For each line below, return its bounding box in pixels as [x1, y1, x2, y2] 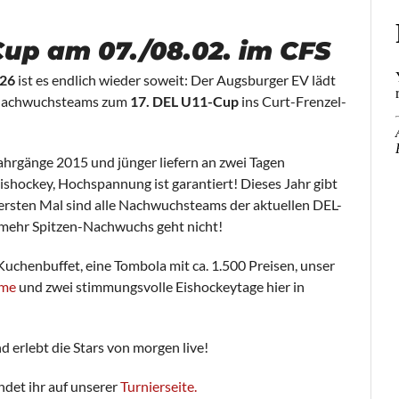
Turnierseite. [120, 377, 197, 395]
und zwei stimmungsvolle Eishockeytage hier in [16, 277, 305, 295]
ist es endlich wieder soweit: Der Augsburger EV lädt [15, 70, 336, 88]
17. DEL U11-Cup [130, 92, 239, 110]
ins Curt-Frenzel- [239, 92, 346, 110]
